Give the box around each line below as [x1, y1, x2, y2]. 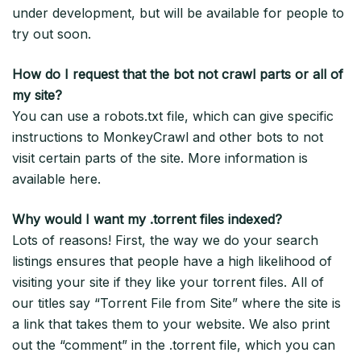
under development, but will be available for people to [12, 5, 344, 22]
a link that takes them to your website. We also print [12, 316, 330, 333]
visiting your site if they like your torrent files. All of [12, 274, 324, 291]
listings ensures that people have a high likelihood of [12, 253, 332, 270]
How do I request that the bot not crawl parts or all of [12, 66, 343, 83]
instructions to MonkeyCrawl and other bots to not [12, 129, 323, 146]
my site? [12, 87, 62, 104]
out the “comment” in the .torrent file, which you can [12, 337, 335, 354]
